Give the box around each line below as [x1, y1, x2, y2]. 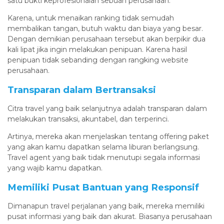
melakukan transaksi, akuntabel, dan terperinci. [7, 114, 169, 123]
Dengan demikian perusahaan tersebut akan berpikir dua [7, 34, 205, 43]
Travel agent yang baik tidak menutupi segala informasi [7, 152, 200, 162]
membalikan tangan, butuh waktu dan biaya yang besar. [7, 23, 203, 33]
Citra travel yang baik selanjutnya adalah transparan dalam [7, 103, 207, 113]
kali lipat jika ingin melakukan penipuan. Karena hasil [7, 44, 187, 54]
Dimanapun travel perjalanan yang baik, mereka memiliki [7, 201, 204, 210]
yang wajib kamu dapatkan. [7, 163, 102, 172]
